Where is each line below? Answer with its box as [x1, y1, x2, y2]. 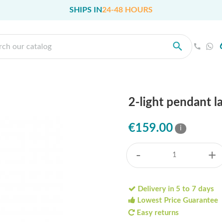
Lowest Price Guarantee [135, 197, 218, 205]
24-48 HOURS [102, 5, 153, 14]
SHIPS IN [69, 5, 102, 14]
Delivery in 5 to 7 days [136, 185, 214, 193]
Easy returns [135, 209, 179, 217]
